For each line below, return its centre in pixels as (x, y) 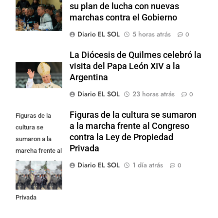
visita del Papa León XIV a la (125, 66)
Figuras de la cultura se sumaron (133, 115)
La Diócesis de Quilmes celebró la (136, 55)
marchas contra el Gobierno (123, 18)
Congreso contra (39, 163)
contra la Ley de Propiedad (121, 137)
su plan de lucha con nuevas (124, 7)
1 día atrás (148, 165)
